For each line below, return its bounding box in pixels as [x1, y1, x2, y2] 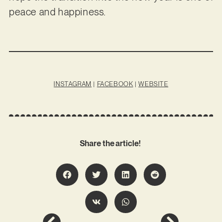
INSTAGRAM [54, 80, 92, 88]
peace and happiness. [8, 5, 108, 18]
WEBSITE [138, 80, 168, 88]
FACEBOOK [97, 80, 133, 88]
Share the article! [80, 138, 142, 148]
